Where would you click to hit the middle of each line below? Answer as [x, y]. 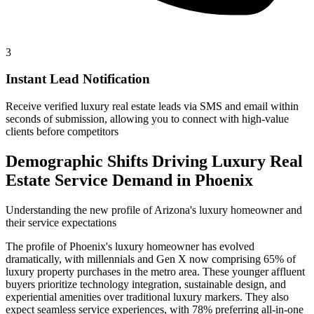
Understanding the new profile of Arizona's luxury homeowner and [154, 210]
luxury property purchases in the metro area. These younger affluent [155, 271]
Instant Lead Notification [78, 79]
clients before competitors [62, 131]
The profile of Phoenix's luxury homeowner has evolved [130, 246]
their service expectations [61, 222]
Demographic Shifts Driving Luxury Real [154, 161]
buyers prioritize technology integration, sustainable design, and [146, 284]
